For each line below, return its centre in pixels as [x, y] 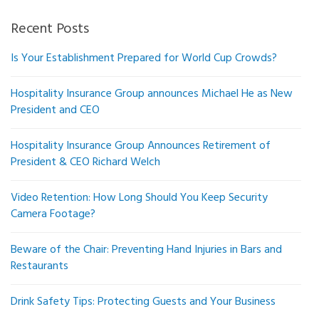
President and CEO [55, 111]
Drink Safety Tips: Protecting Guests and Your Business [143, 302]
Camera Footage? [53, 215]
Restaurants [40, 267]
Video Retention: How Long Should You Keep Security [139, 198]
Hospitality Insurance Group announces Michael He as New [152, 94]
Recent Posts [50, 30]
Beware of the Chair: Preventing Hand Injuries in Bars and [146, 250]
